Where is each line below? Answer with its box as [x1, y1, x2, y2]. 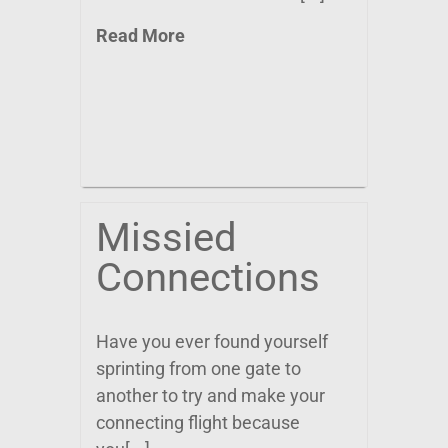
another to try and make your [96, 385, 325, 406]
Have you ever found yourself [96, 331, 328, 352]
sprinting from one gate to [96, 358, 301, 379]
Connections [96, 254, 320, 301]
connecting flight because [96, 412, 300, 433]
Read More [96, 25, 185, 46]
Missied [96, 214, 237, 261]
